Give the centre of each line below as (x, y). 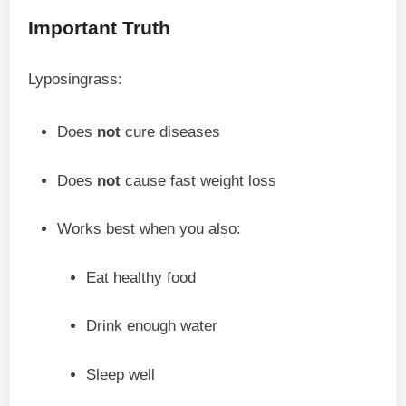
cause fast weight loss (199, 180)
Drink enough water (152, 326)
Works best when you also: (150, 229)
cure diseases (171, 132)
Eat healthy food (141, 277)
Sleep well (121, 374)
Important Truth (100, 28)
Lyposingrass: (76, 79)
